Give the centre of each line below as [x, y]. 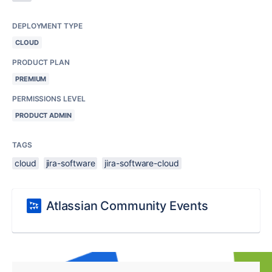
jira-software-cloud [142, 163]
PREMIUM [31, 79]
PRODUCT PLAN [41, 62]
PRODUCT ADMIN [43, 115]
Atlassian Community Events [127, 206]
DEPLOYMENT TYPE [47, 25]
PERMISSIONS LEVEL [49, 98]
